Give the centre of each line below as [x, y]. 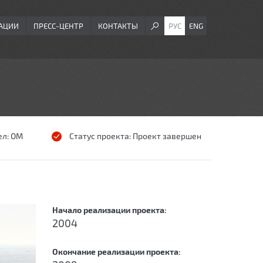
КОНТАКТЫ [118, 26]
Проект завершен [167, 136]
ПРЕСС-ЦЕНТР [58, 26]
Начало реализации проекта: [110, 210]
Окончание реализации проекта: [117, 252]
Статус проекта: [101, 136]
